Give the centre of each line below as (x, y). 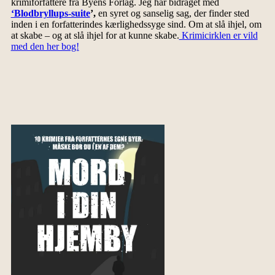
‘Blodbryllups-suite (50, 14)
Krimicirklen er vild (218, 36)
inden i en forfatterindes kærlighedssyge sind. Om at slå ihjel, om (136, 25)
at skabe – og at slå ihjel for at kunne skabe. (95, 36)
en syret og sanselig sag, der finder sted (172, 14)
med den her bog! (45, 47)
